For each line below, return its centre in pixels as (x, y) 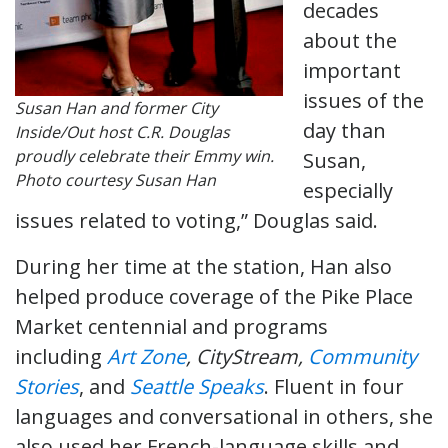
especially (348, 190)
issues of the (363, 100)
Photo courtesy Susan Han (115, 179)
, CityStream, (247, 356)
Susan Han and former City (116, 107)
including (61, 356)
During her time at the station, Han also (203, 266)
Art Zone (146, 356)
